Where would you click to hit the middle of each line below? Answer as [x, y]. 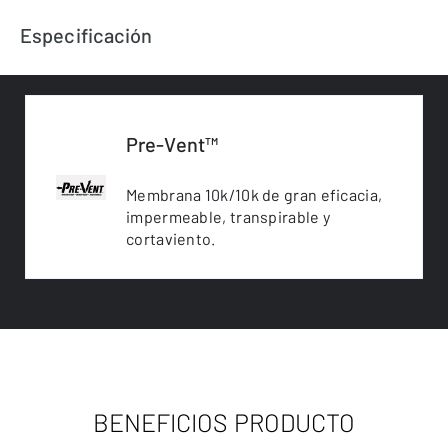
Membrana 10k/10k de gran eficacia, [254, 194]
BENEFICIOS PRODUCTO [224, 422]
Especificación [86, 35]
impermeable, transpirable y [228, 216]
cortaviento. [171, 238]
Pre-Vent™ [172, 144]
